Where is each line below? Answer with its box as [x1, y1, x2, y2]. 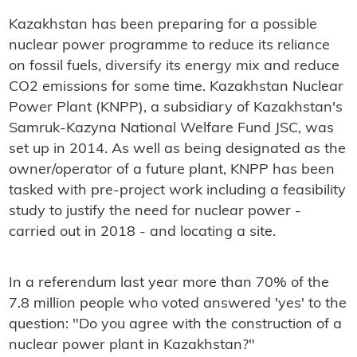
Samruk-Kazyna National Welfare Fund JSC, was [8, 121, 334, 137]
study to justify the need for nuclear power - [8, 204, 301, 220]
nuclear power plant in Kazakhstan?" [8, 338, 255, 354]
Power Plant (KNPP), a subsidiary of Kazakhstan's [8, 100, 343, 116]
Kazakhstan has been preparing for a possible [8, 18, 317, 33]
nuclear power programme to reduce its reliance [8, 38, 330, 54]
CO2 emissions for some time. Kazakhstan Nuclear [8, 80, 343, 96]
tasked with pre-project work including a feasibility [8, 183, 346, 199]
